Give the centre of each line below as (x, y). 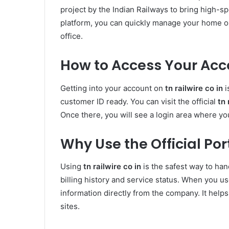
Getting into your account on (113, 88)
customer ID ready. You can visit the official (139, 101)
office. (72, 36)
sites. (70, 207)
